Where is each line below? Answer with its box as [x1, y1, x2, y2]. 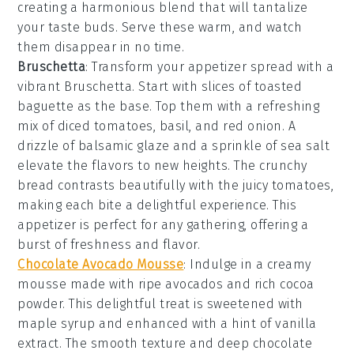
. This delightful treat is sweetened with [62, 296, 303, 312]
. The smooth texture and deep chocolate [58, 336, 313, 352]
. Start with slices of [132, 79, 254, 95]
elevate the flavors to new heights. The [17, 158, 260, 174]
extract [17, 336, 59, 352]
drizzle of [17, 138, 78, 154]
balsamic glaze [77, 138, 170, 154]
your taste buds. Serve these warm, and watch [17, 20, 303, 36]
